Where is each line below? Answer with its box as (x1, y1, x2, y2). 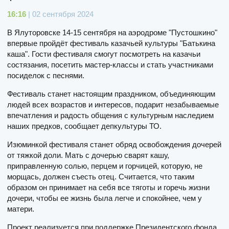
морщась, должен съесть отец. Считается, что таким (7, 172, 194, 181)
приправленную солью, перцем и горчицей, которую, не (7, 161, 202, 170)
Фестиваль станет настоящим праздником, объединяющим (7, 89, 215, 98)
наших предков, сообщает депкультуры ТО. (7, 121, 162, 130)
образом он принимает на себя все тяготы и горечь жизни (7, 182, 210, 192)
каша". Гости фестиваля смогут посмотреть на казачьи (7, 49, 200, 58)
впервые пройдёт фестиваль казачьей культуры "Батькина (7, 38, 215, 48)
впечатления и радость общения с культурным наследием (7, 110, 214, 120)
